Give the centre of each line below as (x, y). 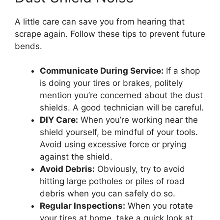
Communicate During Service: (102, 71)
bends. (28, 46)
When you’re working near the (138, 120)
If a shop (182, 71)
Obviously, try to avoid (140, 169)
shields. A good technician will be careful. (122, 108)
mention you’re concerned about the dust (121, 95)
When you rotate (159, 206)
